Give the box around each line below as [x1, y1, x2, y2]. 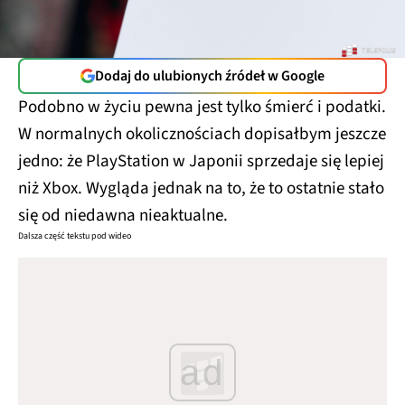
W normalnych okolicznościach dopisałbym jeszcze [18, 122, 386, 146]
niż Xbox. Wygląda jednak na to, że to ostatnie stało [18, 176, 384, 201]
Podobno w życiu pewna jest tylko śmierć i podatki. [18, 95, 386, 119]
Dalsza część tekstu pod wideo [18, 230, 131, 242]
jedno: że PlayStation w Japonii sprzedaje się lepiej [18, 149, 384, 174]
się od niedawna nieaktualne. [18, 203, 228, 228]
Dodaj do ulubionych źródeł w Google [95, 66, 325, 86]
